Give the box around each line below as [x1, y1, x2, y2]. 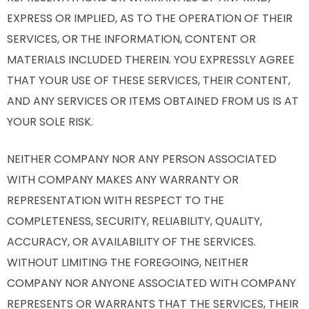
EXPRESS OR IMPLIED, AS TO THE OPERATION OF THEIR [7, 10, 292, 26]
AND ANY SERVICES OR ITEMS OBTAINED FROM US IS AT [7, 93, 299, 109]
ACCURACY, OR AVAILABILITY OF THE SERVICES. [7, 234, 256, 250]
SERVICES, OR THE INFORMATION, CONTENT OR [7, 31, 256, 47]
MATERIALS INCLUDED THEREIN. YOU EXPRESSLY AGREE [7, 52, 295, 68]
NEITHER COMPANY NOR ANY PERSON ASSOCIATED [7, 151, 277, 167]
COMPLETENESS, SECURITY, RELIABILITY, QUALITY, [7, 213, 262, 229]
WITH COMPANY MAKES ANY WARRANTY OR [7, 172, 239, 188]
